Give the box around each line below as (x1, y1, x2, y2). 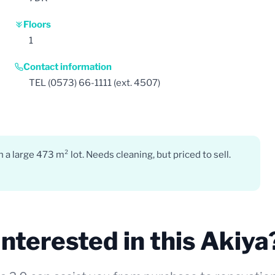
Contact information (23, 61, 112, 72)
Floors (23, 18, 51, 30)
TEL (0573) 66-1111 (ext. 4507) (29, 77, 160, 88)
